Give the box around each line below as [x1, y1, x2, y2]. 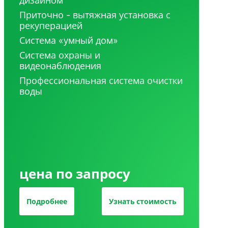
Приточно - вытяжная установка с [19, 9, 170, 21]
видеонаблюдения [19, 60, 101, 72]
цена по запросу [19, 164, 130, 183]
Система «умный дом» [19, 34, 118, 46]
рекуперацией [19, 19, 82, 32]
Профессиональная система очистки [19, 74, 183, 87]
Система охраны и [19, 49, 100, 61]
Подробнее [26, 196, 67, 206]
